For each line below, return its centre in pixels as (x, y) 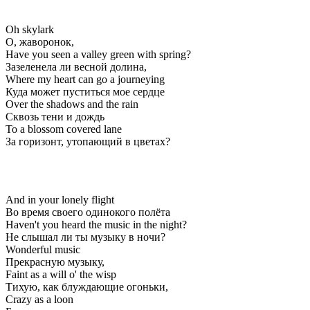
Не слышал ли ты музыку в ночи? (85, 237)
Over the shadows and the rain (72, 104)
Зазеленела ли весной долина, (76, 66)
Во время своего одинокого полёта (88, 212)
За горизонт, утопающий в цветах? (88, 141)
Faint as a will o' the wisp (61, 274)
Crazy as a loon (39, 299)
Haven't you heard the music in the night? (96, 224)
